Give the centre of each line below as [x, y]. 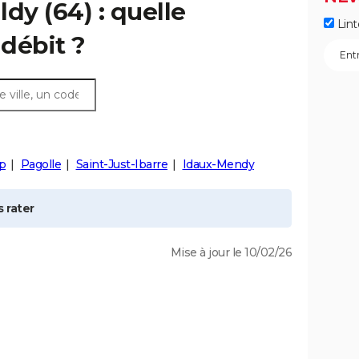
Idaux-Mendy [218, 164]
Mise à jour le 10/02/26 [231, 252]
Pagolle [40, 164]
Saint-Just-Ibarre [121, 164]
